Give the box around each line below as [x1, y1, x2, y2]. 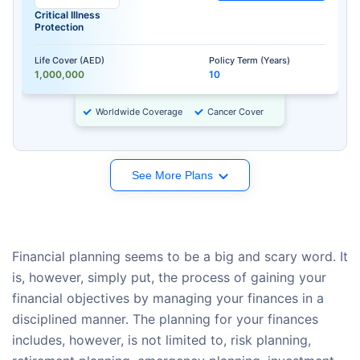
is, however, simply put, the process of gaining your [12, 268, 326, 285]
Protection [35, 20, 84, 33]
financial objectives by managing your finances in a [12, 289, 324, 306]
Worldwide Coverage [96, 105, 183, 117]
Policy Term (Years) [209, 55, 291, 67]
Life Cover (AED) [35, 55, 104, 67]
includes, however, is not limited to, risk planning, [12, 331, 311, 348]
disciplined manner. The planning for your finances [12, 310, 318, 327]
